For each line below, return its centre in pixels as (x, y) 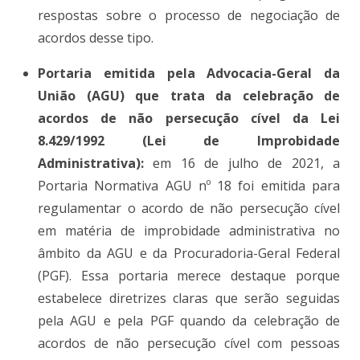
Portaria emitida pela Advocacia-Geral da (189, 73)
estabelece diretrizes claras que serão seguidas (189, 298)
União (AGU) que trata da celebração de (189, 95)
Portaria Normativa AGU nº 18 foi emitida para (189, 185)
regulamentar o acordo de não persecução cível (189, 208)
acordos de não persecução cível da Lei (189, 118)
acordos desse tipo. (97, 37)
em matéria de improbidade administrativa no (189, 230)
